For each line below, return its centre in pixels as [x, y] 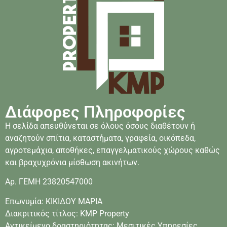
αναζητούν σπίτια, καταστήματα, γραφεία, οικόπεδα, [100, 138]
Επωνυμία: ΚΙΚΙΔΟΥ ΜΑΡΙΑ [54, 201]
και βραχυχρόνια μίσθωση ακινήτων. [72, 162]
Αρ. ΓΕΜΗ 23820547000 [49, 182]
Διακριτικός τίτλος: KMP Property [67, 213]
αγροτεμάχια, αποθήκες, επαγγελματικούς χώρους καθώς [112, 150]
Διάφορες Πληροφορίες [95, 112]
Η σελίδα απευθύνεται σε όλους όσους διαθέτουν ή [100, 126]
